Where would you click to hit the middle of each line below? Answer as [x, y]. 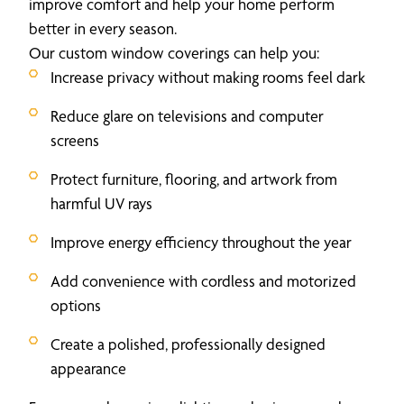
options [76, 305]
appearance [88, 368]
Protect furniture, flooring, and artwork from [194, 179]
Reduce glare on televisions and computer [187, 115]
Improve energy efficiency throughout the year [201, 242]
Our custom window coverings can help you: [174, 52]
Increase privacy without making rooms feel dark [208, 77]
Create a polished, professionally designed [188, 344]
